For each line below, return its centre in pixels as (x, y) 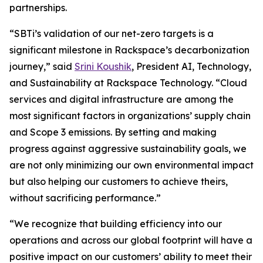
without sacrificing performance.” (85, 198)
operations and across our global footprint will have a (131, 240)
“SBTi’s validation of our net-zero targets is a (112, 33)
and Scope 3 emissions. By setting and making (113, 132)
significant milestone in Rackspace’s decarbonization (129, 50)
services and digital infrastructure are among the (122, 99)
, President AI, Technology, (191, 66)
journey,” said (42, 66)
